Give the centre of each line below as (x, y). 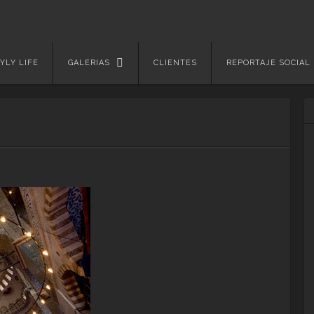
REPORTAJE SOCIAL (268, 63)
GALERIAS (89, 63)
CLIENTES (175, 63)
